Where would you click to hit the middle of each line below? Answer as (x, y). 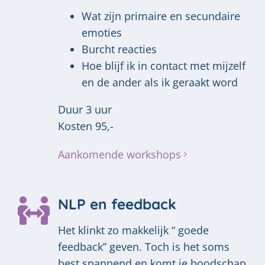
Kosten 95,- (86, 126)
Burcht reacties (119, 49)
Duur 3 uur (85, 109)
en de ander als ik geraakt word (160, 82)
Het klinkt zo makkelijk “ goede (133, 230)
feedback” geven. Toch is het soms (144, 246)
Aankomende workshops (119, 154)
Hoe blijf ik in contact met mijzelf (164, 65)
